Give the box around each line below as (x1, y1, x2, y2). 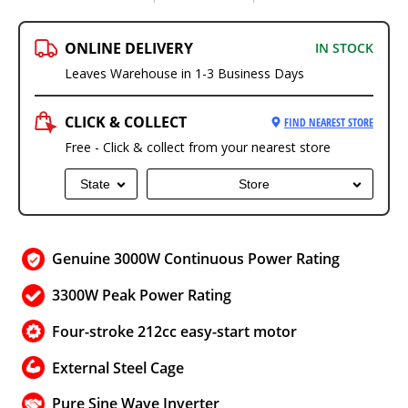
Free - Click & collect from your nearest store (65, 138, 331, 156)
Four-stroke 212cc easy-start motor (52, 321, 297, 342)
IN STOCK (315, 39, 373, 57)
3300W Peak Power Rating (52, 285, 231, 306)
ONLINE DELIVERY (65, 38, 193, 59)
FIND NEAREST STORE (284, 114, 373, 130)
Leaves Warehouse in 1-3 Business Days (65, 64, 304, 82)
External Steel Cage (52, 357, 184, 378)
